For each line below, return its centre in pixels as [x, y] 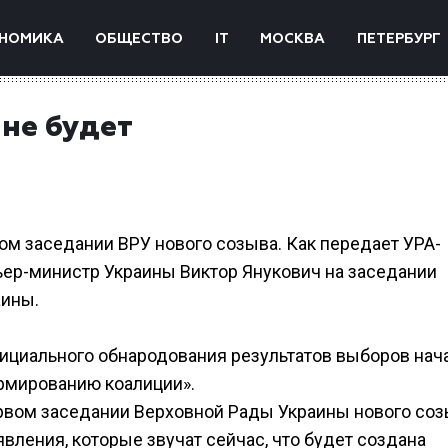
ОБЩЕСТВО [139, 39]
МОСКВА [293, 39]
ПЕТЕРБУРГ [398, 39]
